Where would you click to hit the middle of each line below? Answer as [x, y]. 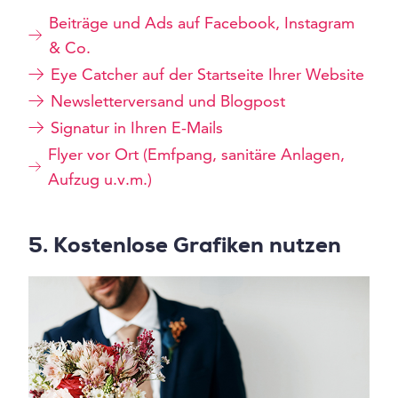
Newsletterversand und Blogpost [168, 100]
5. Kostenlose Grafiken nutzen [185, 247]
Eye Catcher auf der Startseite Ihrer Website [207, 74]
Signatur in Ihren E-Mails [137, 127]
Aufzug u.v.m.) [99, 179]
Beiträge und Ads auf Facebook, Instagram [202, 22]
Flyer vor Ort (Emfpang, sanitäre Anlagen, [196, 154]
